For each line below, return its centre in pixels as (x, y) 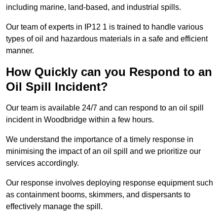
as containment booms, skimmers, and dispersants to (98, 195)
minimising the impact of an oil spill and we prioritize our (103, 151)
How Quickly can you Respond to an (109, 72)
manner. (20, 51)
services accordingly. (42, 163)
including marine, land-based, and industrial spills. (93, 7)
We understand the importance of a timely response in (100, 140)
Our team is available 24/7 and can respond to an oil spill (105, 108)
